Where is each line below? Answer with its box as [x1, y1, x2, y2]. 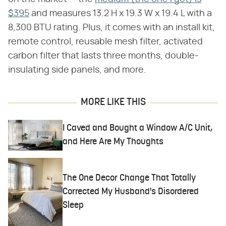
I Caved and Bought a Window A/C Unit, [63, 123, 213, 133]
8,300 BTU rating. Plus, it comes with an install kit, [8, 23, 215, 32]
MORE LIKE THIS [80, 97, 146, 107]
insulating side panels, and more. [8, 66, 146, 75]
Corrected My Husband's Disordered [63, 187, 199, 197]
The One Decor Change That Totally [63, 173, 196, 183]
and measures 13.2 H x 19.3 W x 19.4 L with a [29, 9, 212, 18]
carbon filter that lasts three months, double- [8, 51, 199, 61]
